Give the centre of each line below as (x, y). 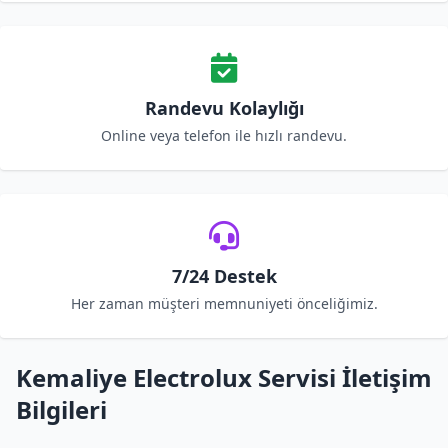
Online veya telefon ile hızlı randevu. (224, 135)
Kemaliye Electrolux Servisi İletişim (224, 377)
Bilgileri (61, 409)
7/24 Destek (224, 276)
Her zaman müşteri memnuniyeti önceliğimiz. (224, 303)
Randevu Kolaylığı (224, 108)
